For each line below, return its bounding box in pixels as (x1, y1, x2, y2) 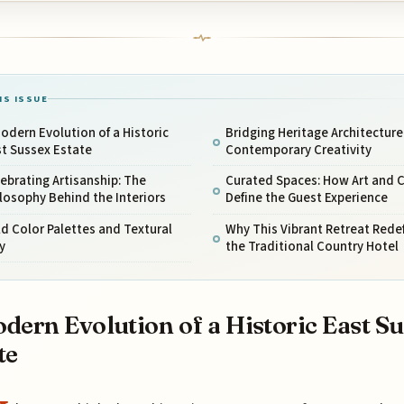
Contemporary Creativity (225, 140, 372, 160)
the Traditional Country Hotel (225, 236, 399, 256)
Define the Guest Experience (225, 188, 388, 208)
